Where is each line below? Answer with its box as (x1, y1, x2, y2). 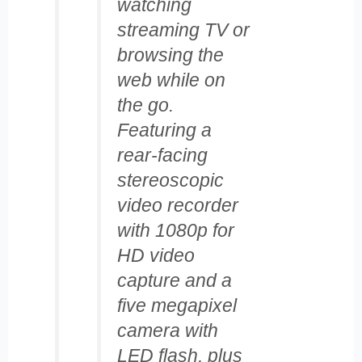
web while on (116, 69, 225, 91)
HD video (116, 245, 195, 267)
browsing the (116, 44, 224, 66)
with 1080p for (116, 220, 234, 242)
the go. (116, 95, 174, 116)
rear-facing (116, 145, 208, 166)
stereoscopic (116, 170, 224, 192)
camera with (116, 320, 218, 342)
